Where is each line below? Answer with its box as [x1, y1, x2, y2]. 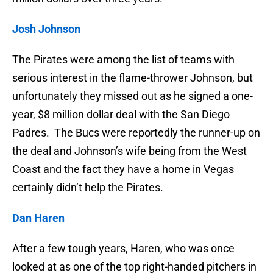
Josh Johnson [12, 23, 80, 36]
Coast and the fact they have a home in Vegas [12, 163, 234, 176]
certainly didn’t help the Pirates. [12, 181, 163, 194]
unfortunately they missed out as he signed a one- [12, 90, 253, 103]
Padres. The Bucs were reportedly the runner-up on [12, 126, 260, 140]
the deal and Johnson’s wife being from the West [12, 144, 247, 158]
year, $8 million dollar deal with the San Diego [12, 108, 230, 121]
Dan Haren [12, 211, 65, 225]
